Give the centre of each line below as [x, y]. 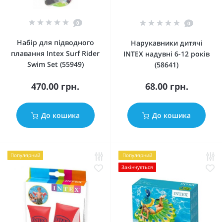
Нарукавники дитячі [166, 43]
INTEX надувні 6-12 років [166, 54]
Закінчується [137, 167]
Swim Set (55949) [55, 64]
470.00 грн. [55, 86]
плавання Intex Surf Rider [55, 53]
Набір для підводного [55, 42]
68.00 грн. [166, 86]
